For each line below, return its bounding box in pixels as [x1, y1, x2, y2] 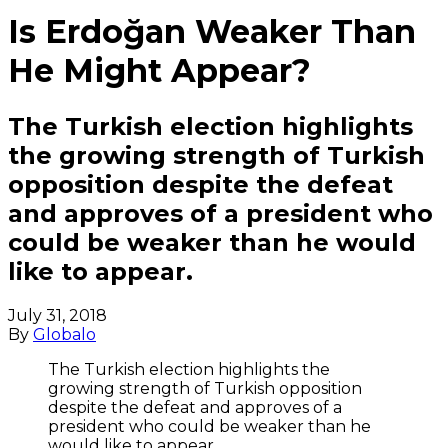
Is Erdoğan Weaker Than [8, 12, 416, 52]
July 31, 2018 [8, 305, 107, 325]
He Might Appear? [8, 51, 311, 91]
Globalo [33, 324, 96, 344]
